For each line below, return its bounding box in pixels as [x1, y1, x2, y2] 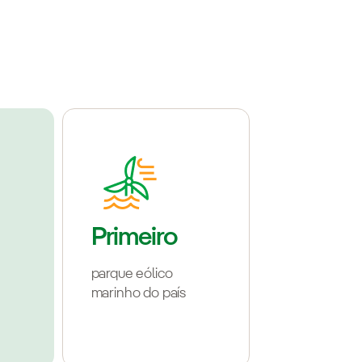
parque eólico [90, 267, 173, 282]
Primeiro [90, 225, 179, 251]
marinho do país [90, 286, 187, 301]
